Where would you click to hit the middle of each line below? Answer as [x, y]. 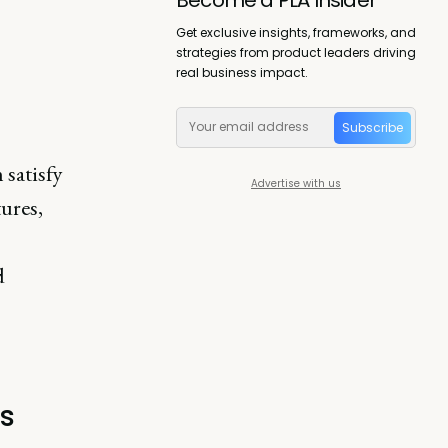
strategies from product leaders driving [296, 52]
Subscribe [372, 127]
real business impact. [242, 72]
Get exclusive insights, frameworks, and [296, 32]
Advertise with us [296, 183]
